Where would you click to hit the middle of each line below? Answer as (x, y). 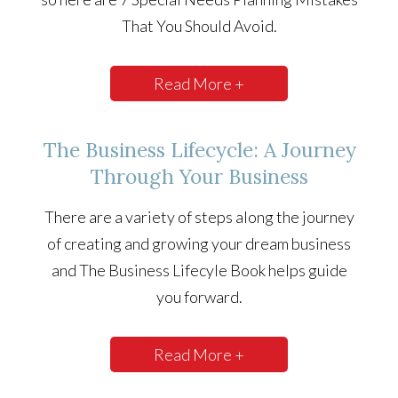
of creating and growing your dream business (199, 244)
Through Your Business (199, 177)
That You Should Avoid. (199, 26)
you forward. (199, 297)
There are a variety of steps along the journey (199, 217)
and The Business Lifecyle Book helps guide (199, 271)
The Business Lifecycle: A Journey (199, 150)
